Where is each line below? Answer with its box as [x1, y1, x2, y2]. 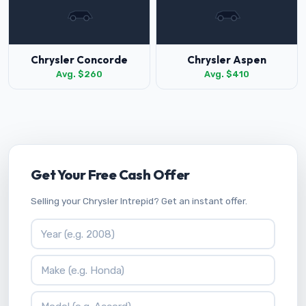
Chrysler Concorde [31, 53, 128, 66]
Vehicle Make [30, 255, 96, 269]
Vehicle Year [30, 219, 92, 232]
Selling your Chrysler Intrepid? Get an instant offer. [31, 195, 247, 206]
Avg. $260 [56, 69, 102, 79]
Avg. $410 [204, 69, 249, 79]
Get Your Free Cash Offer [31, 166, 190, 183]
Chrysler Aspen [187, 53, 266, 66]
